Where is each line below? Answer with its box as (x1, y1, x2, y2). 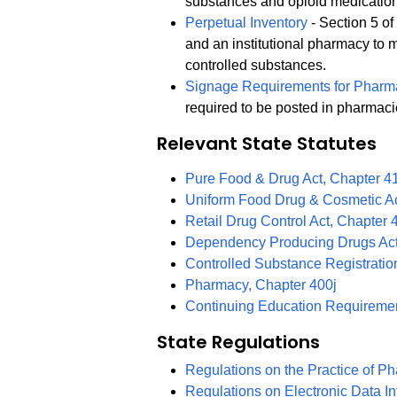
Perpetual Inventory (185, 15, 308, 31)
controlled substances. (185, 58, 327, 74)
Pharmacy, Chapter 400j (185, 277, 338, 293)
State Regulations (157, 330, 321, 355)
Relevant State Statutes (157, 131, 378, 157)
